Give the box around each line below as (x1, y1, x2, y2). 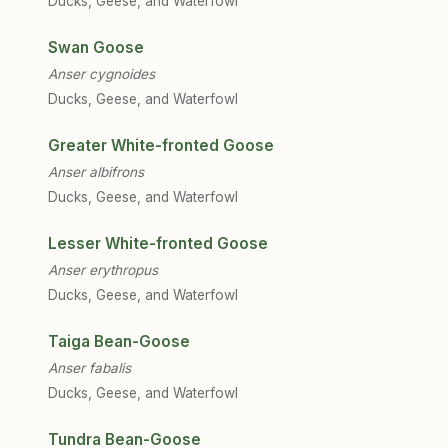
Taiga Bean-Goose (48, 332, 190, 351)
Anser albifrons (48, 164, 144, 180)
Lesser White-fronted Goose (48, 234, 268, 253)
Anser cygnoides (48, 66, 155, 82)
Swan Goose (48, 38, 144, 57)
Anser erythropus (48, 262, 158, 278)
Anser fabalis (48, 360, 131, 376)
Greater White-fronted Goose (48, 136, 274, 155)
